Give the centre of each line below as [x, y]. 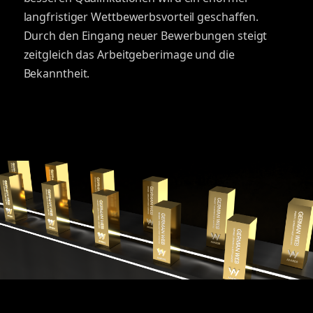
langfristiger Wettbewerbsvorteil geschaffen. [141, 17]
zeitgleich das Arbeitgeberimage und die [129, 54]
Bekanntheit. [57, 73]
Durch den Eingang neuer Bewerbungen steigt [145, 36]
